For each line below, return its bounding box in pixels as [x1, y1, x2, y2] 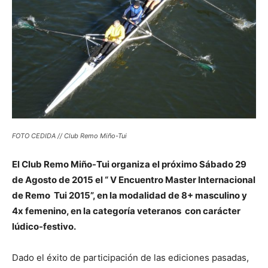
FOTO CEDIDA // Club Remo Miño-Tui [12, 132, 127, 140]
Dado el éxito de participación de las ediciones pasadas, [12, 252, 249, 263]
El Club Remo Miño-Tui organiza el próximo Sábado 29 [12, 159, 246, 170]
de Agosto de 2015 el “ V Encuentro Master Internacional [12, 174, 255, 185]
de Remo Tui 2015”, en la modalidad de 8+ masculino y [12, 190, 247, 201]
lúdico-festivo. [12, 221, 76, 232]
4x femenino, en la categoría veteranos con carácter [12, 205, 240, 217]
